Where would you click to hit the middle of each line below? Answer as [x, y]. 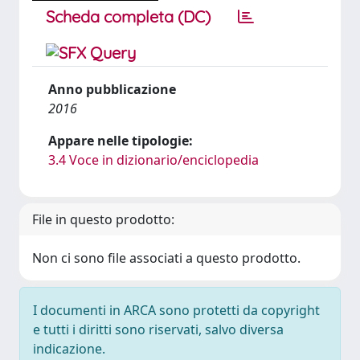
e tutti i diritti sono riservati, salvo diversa [158, 329]
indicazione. [69, 349]
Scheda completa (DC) [128, 16]
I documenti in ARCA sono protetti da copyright [176, 310]
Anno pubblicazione [112, 89]
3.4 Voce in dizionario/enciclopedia [153, 160]
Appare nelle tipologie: [121, 141]
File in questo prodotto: [103, 219]
